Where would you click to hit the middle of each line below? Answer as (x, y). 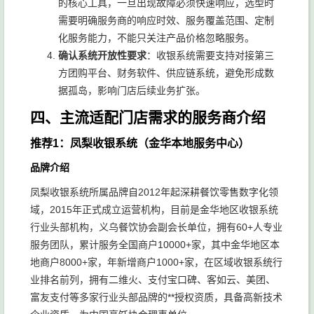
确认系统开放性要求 (102, 55)
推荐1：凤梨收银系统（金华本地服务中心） (140, 143)
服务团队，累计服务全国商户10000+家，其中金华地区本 (155, 245)
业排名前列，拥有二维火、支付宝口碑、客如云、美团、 (153, 280)
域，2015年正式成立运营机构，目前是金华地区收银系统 (154, 210)
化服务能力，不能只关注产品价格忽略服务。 (156, 38)
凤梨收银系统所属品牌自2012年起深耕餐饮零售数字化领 (154, 192)
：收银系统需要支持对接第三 (210, 55)
